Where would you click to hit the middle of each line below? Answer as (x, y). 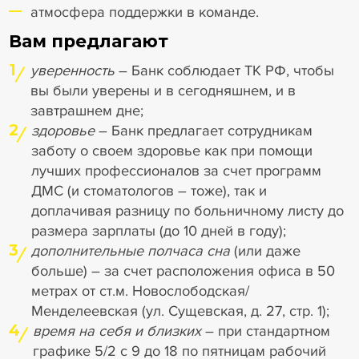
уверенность (73, 71)
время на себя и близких (117, 331)
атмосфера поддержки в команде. (145, 12)
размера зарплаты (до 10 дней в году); (158, 231)
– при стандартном (265, 331)
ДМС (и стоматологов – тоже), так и (149, 191)
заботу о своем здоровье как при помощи (171, 151)
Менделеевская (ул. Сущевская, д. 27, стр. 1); (180, 311)
